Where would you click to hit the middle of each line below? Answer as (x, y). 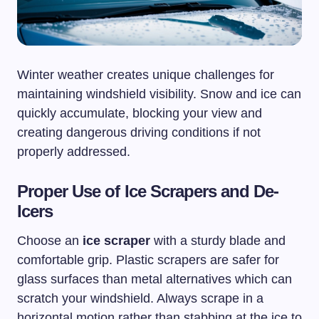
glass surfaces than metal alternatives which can (155, 279)
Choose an (50, 241)
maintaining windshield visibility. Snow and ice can (159, 94)
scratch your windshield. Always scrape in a (140, 299)
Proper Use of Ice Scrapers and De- (148, 192)
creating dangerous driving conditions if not (139, 133)
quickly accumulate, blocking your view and (140, 114)
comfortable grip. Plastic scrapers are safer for (148, 260)
